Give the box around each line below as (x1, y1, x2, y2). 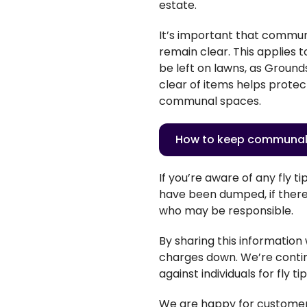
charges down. (159, 249, 238, 265)
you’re (169, 169, 202, 186)
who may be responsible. (159, 202, 296, 219)
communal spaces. (159, 93, 261, 109)
